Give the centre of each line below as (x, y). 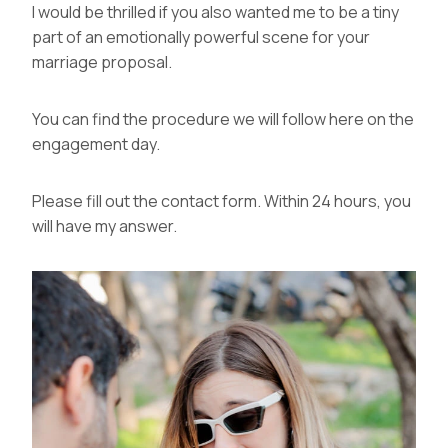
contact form (209, 200)
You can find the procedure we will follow (180, 118)
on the (389, 118)
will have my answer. (104, 225)
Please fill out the (96, 200)
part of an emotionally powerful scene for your (201, 36)
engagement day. (96, 143)
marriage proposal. (102, 61)
